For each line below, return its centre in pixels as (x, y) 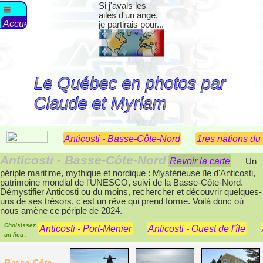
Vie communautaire (43, 46)
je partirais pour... (131, 25)
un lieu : (16, 235)
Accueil (18, 23)
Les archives (29, 68)
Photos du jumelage (45, 35)
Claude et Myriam (101, 103)
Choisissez (20, 225)
